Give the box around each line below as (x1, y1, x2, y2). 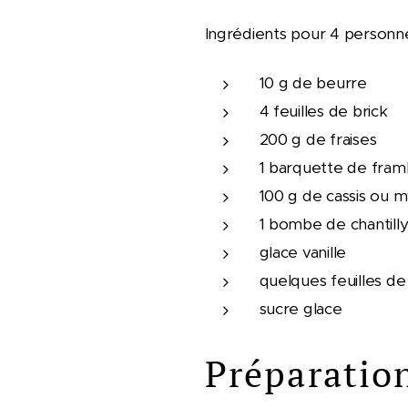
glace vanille (259, 242, 347, 262)
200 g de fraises (259, 129, 377, 149)
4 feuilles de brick (259, 101, 388, 121)
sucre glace (259, 299, 342, 319)
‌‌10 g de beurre (259, 73, 367, 93)
